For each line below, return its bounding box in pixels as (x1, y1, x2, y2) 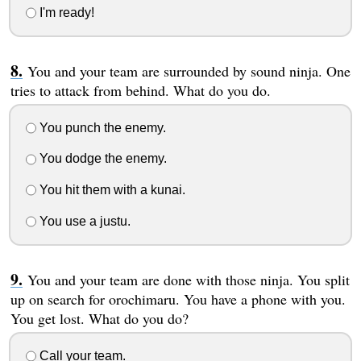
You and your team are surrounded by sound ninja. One (27, 60, 351, 81)
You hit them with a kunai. (35, 183, 185, 197)
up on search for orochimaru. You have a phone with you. (10, 288, 346, 309)
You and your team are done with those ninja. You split (27, 269, 350, 289)
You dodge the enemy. (35, 151, 167, 166)
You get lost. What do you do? (10, 308, 189, 328)
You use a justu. (35, 214, 131, 228)
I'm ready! (35, 5, 94, 19)
